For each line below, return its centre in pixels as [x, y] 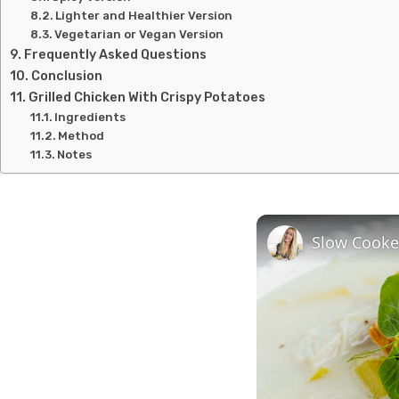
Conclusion [66, 76]
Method [83, 136]
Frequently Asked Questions [115, 54]
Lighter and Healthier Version [144, 16]
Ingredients [93, 117]
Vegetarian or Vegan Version [139, 34]
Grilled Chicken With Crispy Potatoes [147, 97]
